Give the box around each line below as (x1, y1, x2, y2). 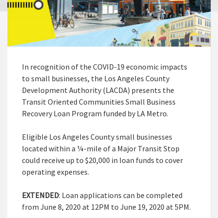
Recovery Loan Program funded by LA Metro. (22, 109, 168, 119)
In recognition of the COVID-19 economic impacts (22, 62, 187, 72)
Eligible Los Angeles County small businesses (22, 132, 172, 142)
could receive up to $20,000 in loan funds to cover (22, 155, 183, 165)
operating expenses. (22, 167, 89, 177)
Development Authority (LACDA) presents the (22, 85, 174, 95)
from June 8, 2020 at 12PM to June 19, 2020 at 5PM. (22, 202, 191, 212)
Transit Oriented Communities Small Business (22, 97, 176, 107)
